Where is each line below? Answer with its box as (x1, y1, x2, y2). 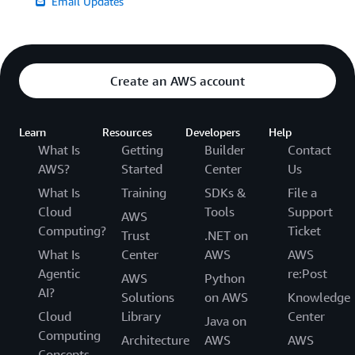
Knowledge (288, 289, 350, 305)
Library (121, 308, 161, 324)
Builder (204, 142, 245, 158)
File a (288, 185, 317, 200)
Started (121, 161, 162, 177)
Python (204, 270, 245, 286)
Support (288, 204, 333, 219)
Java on (204, 313, 246, 329)
